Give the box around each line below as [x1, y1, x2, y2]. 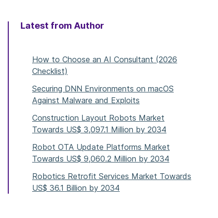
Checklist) [32, 66, 68, 76]
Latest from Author [20, 20, 104, 31]
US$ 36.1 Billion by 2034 [32, 183, 120, 193]
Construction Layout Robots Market [32, 113, 164, 123]
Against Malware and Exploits [32, 95, 140, 106]
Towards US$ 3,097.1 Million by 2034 [32, 125, 166, 135]
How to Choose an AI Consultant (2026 [32, 54, 177, 65]
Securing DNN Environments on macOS [32, 84, 174, 94]
